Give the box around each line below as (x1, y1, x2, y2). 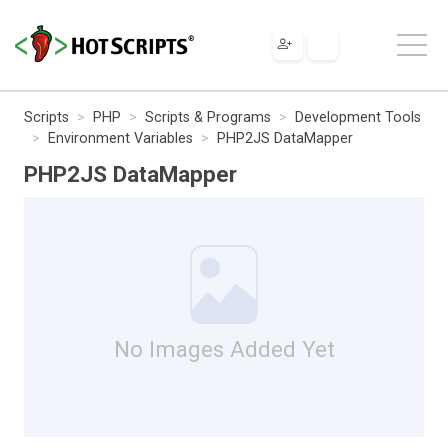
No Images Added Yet (113, 335, 335, 362)
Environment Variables (48, 129, 193, 147)
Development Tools (295, 108, 421, 126)
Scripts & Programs (145, 108, 271, 126)
